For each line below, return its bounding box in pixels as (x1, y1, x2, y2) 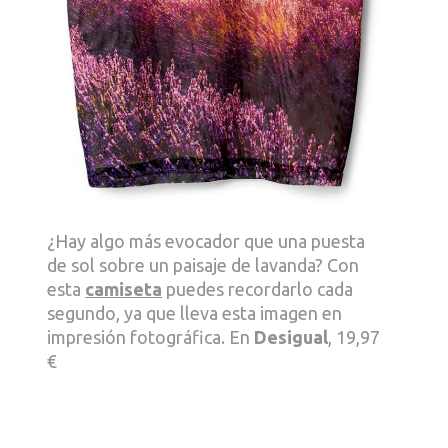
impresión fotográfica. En (47, 327, 255, 348)
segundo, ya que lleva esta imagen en (47, 303, 343, 324)
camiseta (85, 279, 163, 300)
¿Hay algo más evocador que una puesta (47, 231, 366, 252)
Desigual (254, 327, 329, 348)
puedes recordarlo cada (162, 279, 354, 300)
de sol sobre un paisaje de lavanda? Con (47, 255, 360, 276)
